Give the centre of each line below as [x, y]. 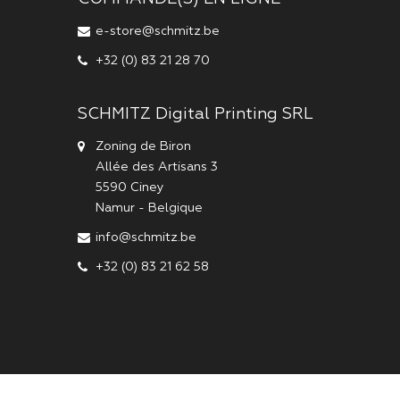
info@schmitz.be [146, 237]
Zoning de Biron [143, 146]
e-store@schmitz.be [158, 31]
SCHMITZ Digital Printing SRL [196, 114]
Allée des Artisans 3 [157, 167]
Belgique [175, 208]
